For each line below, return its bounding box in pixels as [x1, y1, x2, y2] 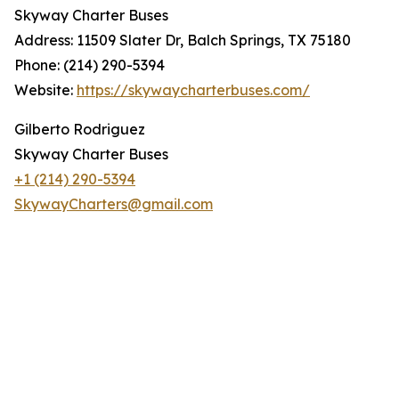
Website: [14, 81, 77, 100]
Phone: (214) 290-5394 [14, 56, 165, 75]
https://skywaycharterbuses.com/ [77, 81, 310, 100]
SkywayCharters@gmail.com [14, 195, 213, 214]
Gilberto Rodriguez [14, 120, 145, 139]
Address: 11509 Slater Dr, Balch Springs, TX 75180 [14, 31, 351, 50]
